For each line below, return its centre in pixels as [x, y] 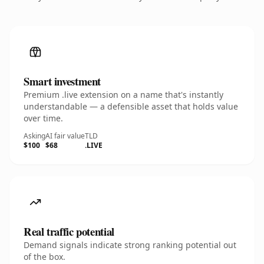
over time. [43, 118]
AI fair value [65, 136]
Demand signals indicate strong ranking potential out [130, 245]
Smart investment [62, 81]
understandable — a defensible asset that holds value [131, 106]
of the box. [44, 257]
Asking [34, 136]
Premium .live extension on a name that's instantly [123, 95]
